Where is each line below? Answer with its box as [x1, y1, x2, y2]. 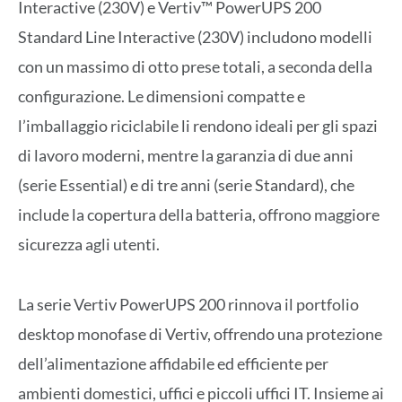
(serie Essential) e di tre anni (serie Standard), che [18, 175, 354, 196]
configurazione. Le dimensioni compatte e [18, 86, 305, 107]
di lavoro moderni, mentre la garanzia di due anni [18, 145, 354, 166]
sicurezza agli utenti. [18, 234, 160, 255]
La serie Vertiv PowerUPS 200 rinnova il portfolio [18, 293, 359, 314]
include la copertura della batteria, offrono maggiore [18, 205, 380, 225]
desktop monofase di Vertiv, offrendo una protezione [18, 323, 382, 344]
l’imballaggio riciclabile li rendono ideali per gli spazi [18, 116, 378, 136]
